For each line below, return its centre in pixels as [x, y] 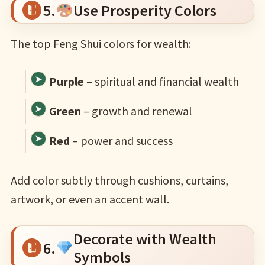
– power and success [121, 141]
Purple [66, 81]
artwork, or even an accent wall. [90, 199]
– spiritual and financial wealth [161, 81]
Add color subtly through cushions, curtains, [119, 180]
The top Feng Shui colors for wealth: [101, 43]
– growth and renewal [136, 111]
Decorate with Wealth [145, 239]
